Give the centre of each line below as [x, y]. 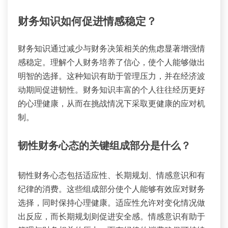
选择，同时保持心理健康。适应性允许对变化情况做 [111, 203]
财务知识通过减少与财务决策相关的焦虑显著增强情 [111, 49]
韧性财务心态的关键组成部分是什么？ [104, 146]
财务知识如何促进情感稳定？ [87, 22]
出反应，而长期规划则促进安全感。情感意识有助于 [111, 217]
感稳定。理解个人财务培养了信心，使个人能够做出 [111, 62]
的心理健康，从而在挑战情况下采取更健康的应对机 [111, 104]
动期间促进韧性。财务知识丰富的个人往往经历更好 [111, 90]
